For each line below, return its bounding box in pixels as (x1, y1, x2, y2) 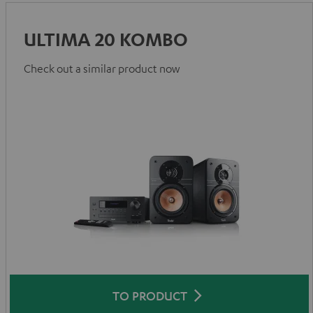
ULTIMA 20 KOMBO (24, 28, 188, 50)
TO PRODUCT (112, 288, 187, 303)
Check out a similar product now (24, 61, 180, 75)
